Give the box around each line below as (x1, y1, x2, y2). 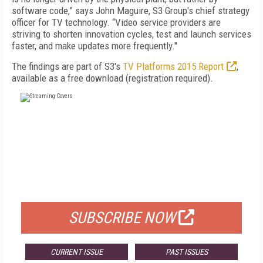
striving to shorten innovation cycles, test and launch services (12, 28, 251, 40)
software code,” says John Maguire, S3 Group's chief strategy (12, 5, 249, 16)
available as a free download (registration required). (12, 72, 213, 84)
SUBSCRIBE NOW (69, 208, 176, 227)
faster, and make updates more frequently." (12, 40, 177, 52)
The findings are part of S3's (12, 60, 123, 72)
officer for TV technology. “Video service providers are (12, 16, 221, 28)
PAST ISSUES (165, 247, 208, 257)
